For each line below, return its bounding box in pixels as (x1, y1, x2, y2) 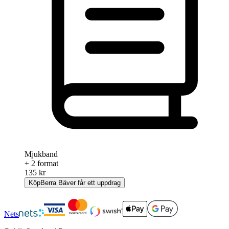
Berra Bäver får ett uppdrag (40, 178, 121, 187)
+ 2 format (25, 158, 58, 168)
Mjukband (25, 149, 58, 158)
